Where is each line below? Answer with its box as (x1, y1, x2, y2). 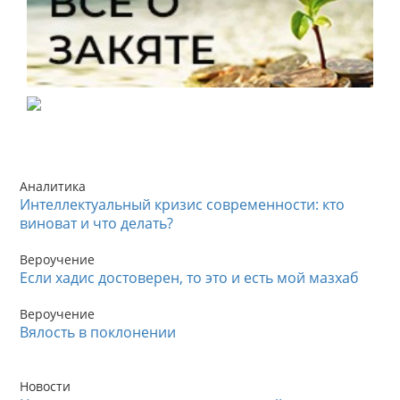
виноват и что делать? (20, 213, 173, 234)
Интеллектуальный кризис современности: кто (20, 195, 345, 215)
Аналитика (20, 178, 86, 196)
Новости (20, 378, 71, 396)
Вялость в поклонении (20, 322, 176, 343)
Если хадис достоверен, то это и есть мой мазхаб (20, 268, 359, 288)
